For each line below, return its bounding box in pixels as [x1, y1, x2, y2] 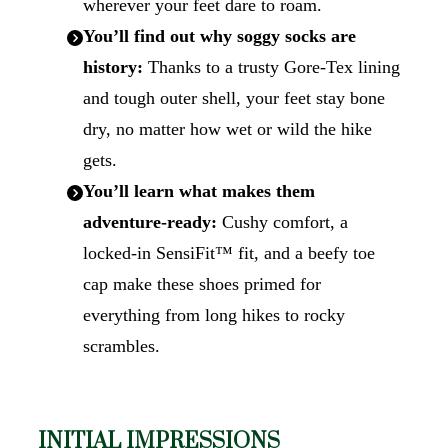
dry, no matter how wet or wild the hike [82, 119, 372, 139]
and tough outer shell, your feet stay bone [82, 88, 385, 108]
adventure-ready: [82, 212, 217, 232]
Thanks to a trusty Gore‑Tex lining [142, 57, 400, 77]
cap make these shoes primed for [82, 274, 321, 294]
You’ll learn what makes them [82, 181, 315, 201]
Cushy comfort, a [216, 212, 348, 232]
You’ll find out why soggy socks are [82, 26, 356, 46]
